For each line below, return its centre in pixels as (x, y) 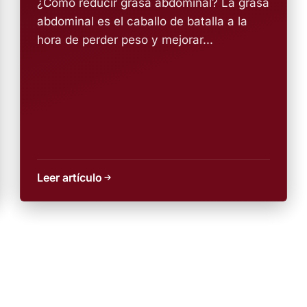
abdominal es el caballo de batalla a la (143, 21)
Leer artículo (70, 177)
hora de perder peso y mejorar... (125, 40)
